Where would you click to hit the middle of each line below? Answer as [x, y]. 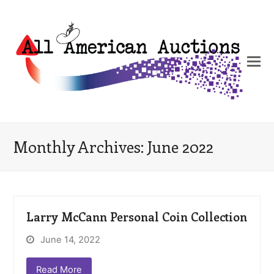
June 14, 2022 [71, 240]
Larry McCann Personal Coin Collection [137, 217]
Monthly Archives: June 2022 [114, 146]
